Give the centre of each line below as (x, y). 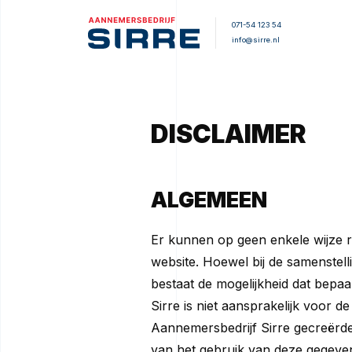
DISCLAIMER (229, 134)
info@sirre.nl (255, 40)
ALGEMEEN (209, 200)
